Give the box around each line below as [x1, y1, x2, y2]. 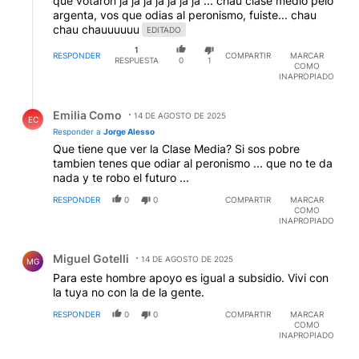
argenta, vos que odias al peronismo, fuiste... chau [53, 8, 317, 22]
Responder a [53, 126, 103, 136]
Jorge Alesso [103, 126, 155, 136]
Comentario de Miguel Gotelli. [13, 238, 194, 254]
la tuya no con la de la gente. [53, 284, 204, 299]
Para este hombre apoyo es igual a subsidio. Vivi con [53, 270, 329, 284]
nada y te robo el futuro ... [53, 170, 189, 184]
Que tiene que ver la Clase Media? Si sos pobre [53, 141, 300, 155]
